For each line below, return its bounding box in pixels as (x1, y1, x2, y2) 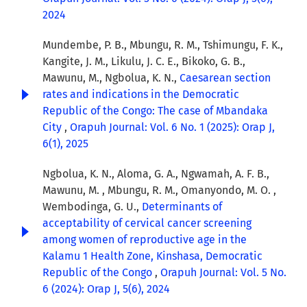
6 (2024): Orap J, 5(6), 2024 (42, 282, 170, 296)
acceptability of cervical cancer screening (42, 217, 251, 230)
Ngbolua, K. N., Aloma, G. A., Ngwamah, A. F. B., (42, 167, 269, 181)
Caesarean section (180, 71, 271, 85)
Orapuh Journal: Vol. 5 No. (160, 266, 286, 280)
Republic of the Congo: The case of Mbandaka (42, 104, 268, 118)
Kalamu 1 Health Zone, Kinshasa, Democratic (42, 249, 262, 263)
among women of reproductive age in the (42, 233, 247, 247)
